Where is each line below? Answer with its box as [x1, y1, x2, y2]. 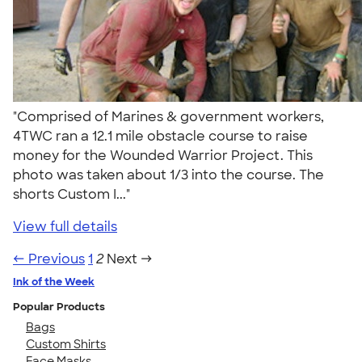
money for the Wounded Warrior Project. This [13, 146, 313, 164]
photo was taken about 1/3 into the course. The [13, 166, 324, 183]
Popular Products [13, 299, 105, 314]
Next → [107, 250, 153, 267]
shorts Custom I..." [13, 185, 137, 203]
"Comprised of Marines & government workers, [13, 107, 324, 125]
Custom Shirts [26, 336, 106, 351]
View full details [13, 217, 117, 235]
